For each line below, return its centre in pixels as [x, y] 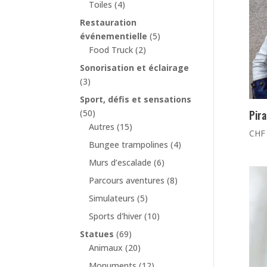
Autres [102, 127]
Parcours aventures [127, 181]
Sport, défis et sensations [136, 100]
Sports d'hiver [116, 216]
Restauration [108, 23]
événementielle [114, 36]
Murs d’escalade [120, 163]
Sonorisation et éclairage [135, 68]
